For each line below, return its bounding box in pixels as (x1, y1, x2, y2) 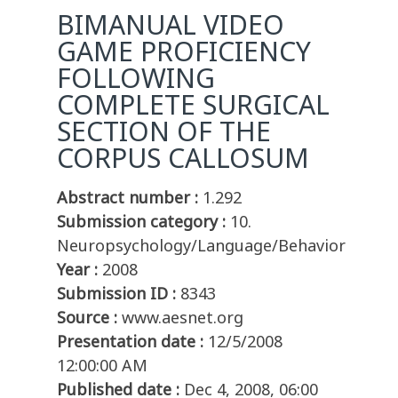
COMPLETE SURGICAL (57, 86, 330, 123)
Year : (57, 259, 98, 281)
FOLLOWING (57, 60, 215, 97)
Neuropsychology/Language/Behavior (57, 235, 346, 257)
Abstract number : (57, 187, 198, 209)
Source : (57, 306, 117, 329)
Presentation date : (57, 330, 203, 353)
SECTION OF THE (57, 113, 271, 150)
